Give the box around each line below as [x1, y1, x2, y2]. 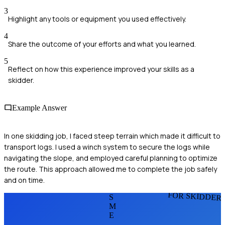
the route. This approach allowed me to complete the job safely [4, 164, 217, 174]
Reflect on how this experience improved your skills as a [8, 64, 194, 74]
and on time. [4, 175, 45, 185]
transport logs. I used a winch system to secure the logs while [4, 142, 210, 152]
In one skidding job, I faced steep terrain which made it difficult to [4, 131, 220, 141]
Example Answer [12, 103, 67, 113]
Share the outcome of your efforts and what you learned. [8, 39, 196, 49]
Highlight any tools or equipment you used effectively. [8, 14, 186, 24]
